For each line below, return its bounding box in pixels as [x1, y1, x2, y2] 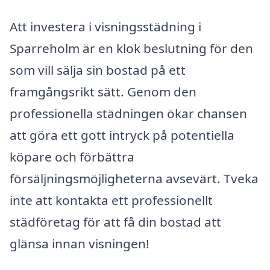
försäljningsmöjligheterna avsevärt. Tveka [10, 170, 259, 187]
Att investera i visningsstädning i [10, 18, 201, 36]
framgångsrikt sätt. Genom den [10, 83, 196, 101]
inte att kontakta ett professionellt [10, 192, 213, 209]
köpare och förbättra [10, 148, 134, 166]
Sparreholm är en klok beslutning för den [10, 40, 253, 57]
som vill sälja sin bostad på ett [10, 61, 186, 79]
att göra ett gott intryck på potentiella [10, 127, 234, 144]
